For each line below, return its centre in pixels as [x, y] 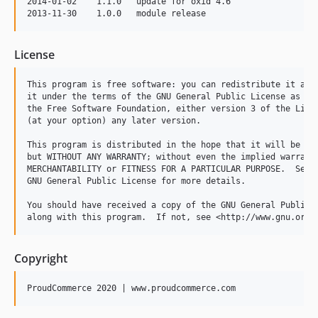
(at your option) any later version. [114, 121]
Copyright [41, 258]
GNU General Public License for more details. [136, 181]
